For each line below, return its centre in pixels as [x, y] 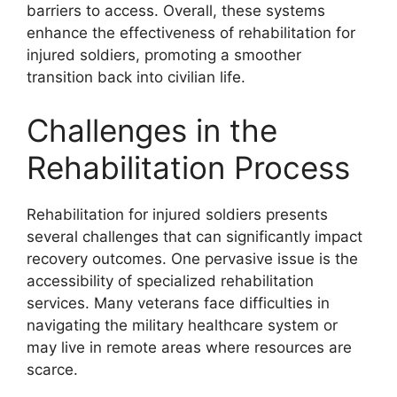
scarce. [52, 369]
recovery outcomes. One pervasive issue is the [192, 258]
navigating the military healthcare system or [182, 325]
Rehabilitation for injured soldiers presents [177, 214]
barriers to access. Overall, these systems [176, 11]
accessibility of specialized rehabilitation [170, 280]
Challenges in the [152, 130]
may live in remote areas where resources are [189, 347]
